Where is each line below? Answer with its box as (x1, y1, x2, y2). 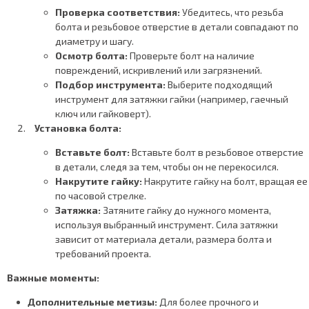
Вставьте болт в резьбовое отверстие (130, 146, 303, 158)
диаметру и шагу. (55, 35, 134, 47)
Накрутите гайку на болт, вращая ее (142, 175, 308, 187)
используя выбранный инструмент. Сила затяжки (55, 219, 278, 230)
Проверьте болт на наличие (128, 50, 255, 61)
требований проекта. (55, 248, 151, 259)
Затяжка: (55, 204, 101, 216)
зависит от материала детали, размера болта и (55, 233, 272, 245)
